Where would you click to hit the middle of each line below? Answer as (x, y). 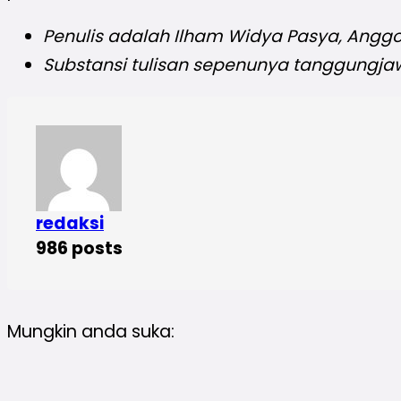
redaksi (70, 224)
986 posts (79, 249)
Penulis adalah (108, 37)
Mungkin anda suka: (91, 332)
